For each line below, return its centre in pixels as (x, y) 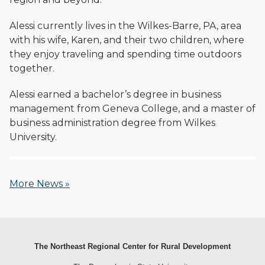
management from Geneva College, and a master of (132, 109)
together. (32, 69)
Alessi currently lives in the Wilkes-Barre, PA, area (125, 26)
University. (35, 137)
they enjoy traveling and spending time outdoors (125, 54)
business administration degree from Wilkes (112, 123)
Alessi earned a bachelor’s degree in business (115, 95)
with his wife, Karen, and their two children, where (127, 40)
